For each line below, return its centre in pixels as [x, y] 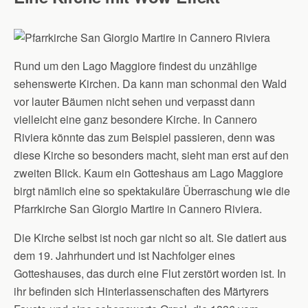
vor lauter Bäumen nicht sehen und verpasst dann [134, 101]
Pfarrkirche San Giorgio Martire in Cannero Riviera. [138, 209]
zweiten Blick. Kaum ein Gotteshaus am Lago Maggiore [148, 173]
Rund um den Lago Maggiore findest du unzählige [135, 66]
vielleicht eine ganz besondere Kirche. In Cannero [135, 119]
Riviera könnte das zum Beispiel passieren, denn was [144, 137]
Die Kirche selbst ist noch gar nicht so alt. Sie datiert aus [150, 238]
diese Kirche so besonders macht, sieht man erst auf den [151, 155]
